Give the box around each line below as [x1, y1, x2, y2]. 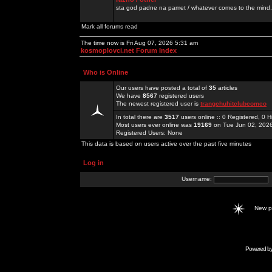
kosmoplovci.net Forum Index [81, 47, 177, 54]
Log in [83, 159, 104, 166]
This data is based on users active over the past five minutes [81, 140, 251, 147]
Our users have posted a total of [116, 84, 209, 91]
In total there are [116, 114, 165, 120]
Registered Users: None [116, 129, 183, 136]
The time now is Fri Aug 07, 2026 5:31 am [81, 39, 198, 46]
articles [216, 84, 237, 91]
